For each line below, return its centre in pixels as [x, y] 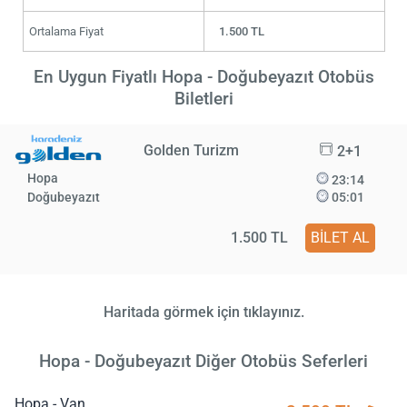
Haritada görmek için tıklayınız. [203, 312]
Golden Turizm [191, 150]
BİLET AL [340, 238]
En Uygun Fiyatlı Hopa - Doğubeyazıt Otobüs [203, 76]
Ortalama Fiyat [66, 31]
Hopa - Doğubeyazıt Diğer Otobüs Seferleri [203, 361]
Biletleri [203, 98]
